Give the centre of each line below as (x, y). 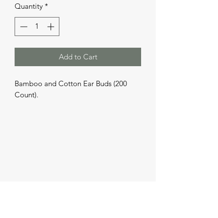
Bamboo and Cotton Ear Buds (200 (71, 83)
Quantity (29, 6)
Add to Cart (78, 56)
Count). (27, 94)
